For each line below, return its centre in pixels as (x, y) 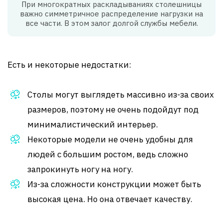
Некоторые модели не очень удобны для (110, 140)
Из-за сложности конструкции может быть (114, 184)
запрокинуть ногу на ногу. (80, 169)
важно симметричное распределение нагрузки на (111, 14)
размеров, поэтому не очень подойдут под (113, 110)
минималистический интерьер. (93, 125)
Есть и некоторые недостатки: (69, 65)
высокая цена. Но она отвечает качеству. (110, 199)
